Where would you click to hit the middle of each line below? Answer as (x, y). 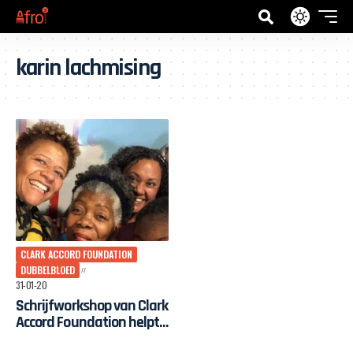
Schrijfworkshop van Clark (92, 306)
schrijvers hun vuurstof (84, 339)
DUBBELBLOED (48, 270)
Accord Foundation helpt (88, 323)
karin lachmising (88, 68)
